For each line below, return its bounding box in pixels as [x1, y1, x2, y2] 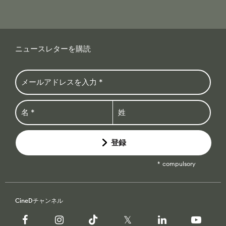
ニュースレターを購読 [15, 43, 91, 53]
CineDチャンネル [15, 196, 63, 204]
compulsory [162, 159, 196, 167]
